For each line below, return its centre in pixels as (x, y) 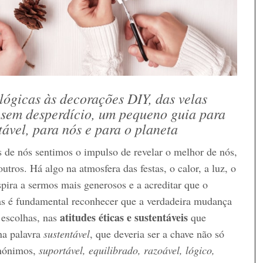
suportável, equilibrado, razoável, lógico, (127, 250)
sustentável (67, 233)
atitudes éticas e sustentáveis (124, 217)
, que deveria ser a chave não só (157, 233)
